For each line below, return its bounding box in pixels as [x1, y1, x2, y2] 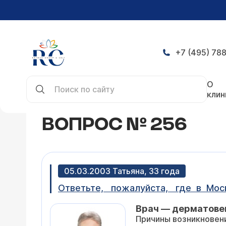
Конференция [68, 73, 122, 83]
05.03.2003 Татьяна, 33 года [64, 166, 180, 176]
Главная [26, 73, 58, 83]
